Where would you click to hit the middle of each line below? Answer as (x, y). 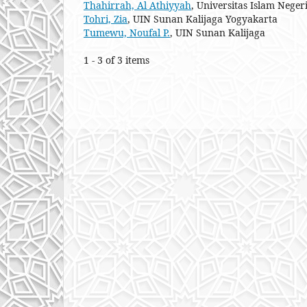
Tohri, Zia (106, 19)
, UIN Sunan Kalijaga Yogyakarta (202, 19)
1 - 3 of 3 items (122, 60)
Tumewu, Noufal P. (127, 32)
